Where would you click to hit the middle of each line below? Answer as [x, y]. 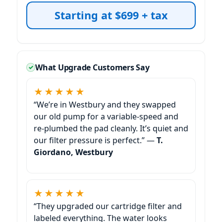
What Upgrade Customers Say [92, 67]
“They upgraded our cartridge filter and [108, 206]
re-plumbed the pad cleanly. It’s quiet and [111, 128]
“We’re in [51, 104]
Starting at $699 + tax [111, 15]
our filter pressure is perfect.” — [95, 140]
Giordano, [55, 152]
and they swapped [140, 104]
